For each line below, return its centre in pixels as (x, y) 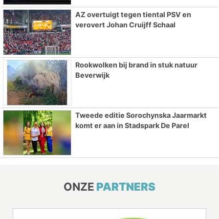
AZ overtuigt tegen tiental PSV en (133, 15)
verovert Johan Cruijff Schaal (125, 25)
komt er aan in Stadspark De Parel (132, 125)
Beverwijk (92, 75)
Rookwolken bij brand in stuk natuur (136, 65)
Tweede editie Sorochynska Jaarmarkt (141, 115)
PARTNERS (126, 187)
